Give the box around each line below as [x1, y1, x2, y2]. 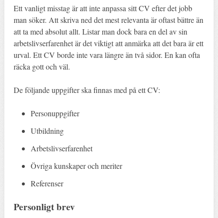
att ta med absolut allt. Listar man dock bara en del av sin [13, 26, 187, 36]
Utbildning [31, 125, 64, 136]
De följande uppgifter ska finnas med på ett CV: [13, 84, 160, 95]
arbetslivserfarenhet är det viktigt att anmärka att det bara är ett [13, 37, 203, 48]
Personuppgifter [31, 108, 80, 118]
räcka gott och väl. [13, 61, 70, 72]
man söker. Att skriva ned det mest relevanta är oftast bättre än [13, 14, 203, 25]
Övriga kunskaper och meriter [31, 160, 123, 171]
